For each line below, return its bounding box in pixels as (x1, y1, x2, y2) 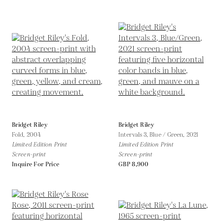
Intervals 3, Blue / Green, (118, 130, 186, 139)
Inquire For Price (12, 160, 60, 169)
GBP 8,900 (118, 160, 149, 169)
